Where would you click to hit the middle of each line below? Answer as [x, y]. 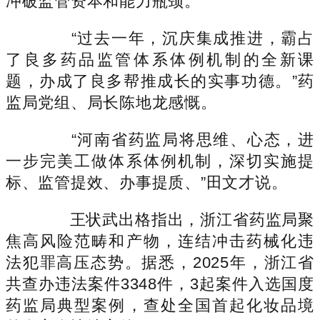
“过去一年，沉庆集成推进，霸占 [176, 38]
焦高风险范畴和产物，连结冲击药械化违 [160, 241]
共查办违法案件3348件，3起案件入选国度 [160, 284]
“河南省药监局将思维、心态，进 [176, 139]
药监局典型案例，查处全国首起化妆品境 [160, 305]
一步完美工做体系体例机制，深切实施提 [160, 161]
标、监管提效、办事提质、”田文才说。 [147, 182]
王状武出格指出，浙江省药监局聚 [176, 219]
